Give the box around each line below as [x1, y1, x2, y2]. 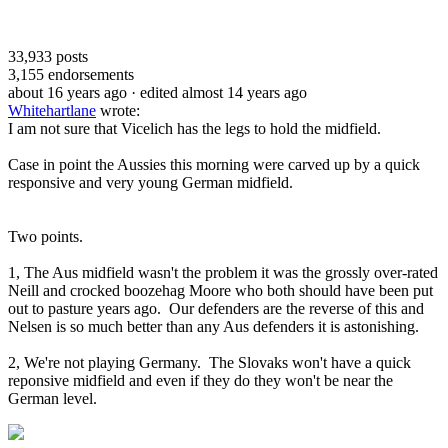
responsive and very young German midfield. [8, 173, 293, 191]
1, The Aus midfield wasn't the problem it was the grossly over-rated [8, 263, 438, 281]
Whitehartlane [8, 101, 96, 119]
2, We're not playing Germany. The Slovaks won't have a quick [8, 353, 411, 371]
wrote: [96, 101, 140, 119]
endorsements [44, 65, 134, 83]
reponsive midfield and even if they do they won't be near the [8, 371, 393, 389]
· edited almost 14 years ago [131, 83, 307, 101]
